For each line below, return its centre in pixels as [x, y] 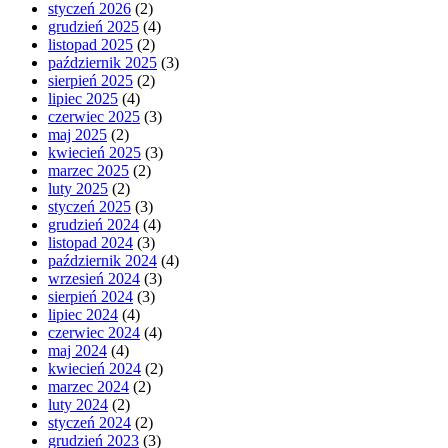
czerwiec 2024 [94, 332]
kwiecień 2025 [94, 152]
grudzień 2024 [93, 224]
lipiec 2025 [83, 98]
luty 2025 [78, 188]
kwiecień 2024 [94, 368]
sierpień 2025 [90, 80]
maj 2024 [77, 350]
